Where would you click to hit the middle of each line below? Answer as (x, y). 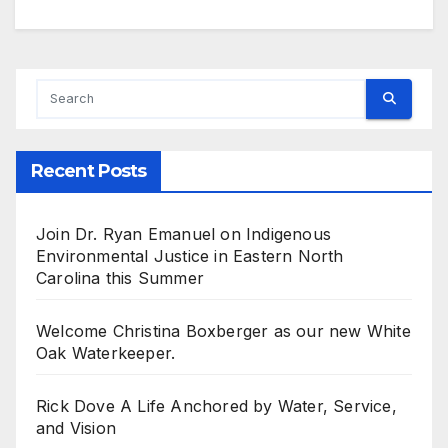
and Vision (76, 427)
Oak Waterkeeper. (106, 352)
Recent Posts (89, 170)
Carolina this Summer (120, 277)
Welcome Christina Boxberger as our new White (223, 330)
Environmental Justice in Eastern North (190, 255)
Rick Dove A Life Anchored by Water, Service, (216, 405)
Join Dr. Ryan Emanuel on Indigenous (183, 233)
